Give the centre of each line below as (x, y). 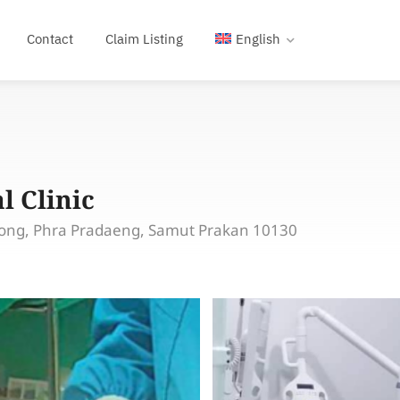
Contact (50, 40)
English (258, 40)
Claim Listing (144, 40)
